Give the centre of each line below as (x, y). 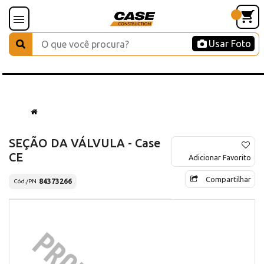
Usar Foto (230, 44)
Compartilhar (228, 179)
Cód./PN (25, 181)
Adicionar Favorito (220, 157)
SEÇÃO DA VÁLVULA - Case (85, 143)
